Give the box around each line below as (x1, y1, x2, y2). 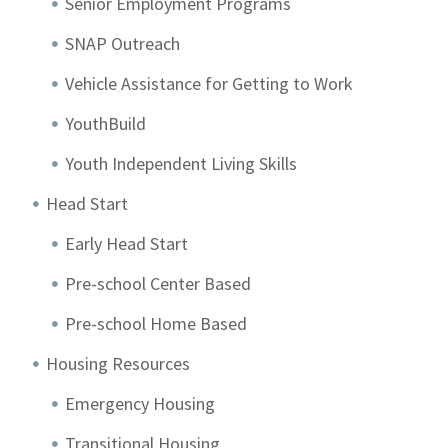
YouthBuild (65, 112, 147, 135)
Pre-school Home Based (65, 312, 248, 335)
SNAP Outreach (65, 32, 181, 55)
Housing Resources (46, 352, 191, 375)
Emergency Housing (65, 392, 216, 415)
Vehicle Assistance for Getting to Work (65, 72, 354, 95)
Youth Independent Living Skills (65, 152, 298, 175)
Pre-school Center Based (65, 272, 252, 295)
